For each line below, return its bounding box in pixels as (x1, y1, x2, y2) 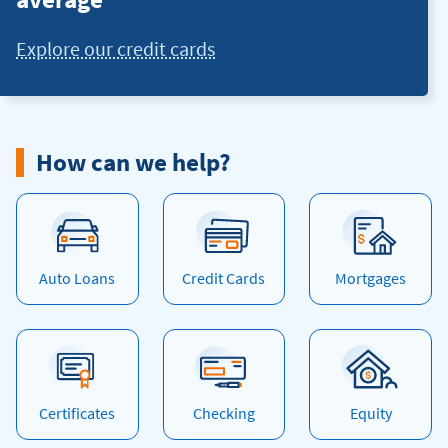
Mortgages (335, 267, 407, 288)
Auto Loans (39, 267, 116, 288)
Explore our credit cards (16, 35, 215, 61)
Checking (192, 403, 255, 424)
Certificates (39, 403, 116, 424)
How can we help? (36, 146, 231, 178)
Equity (349, 403, 392, 424)
